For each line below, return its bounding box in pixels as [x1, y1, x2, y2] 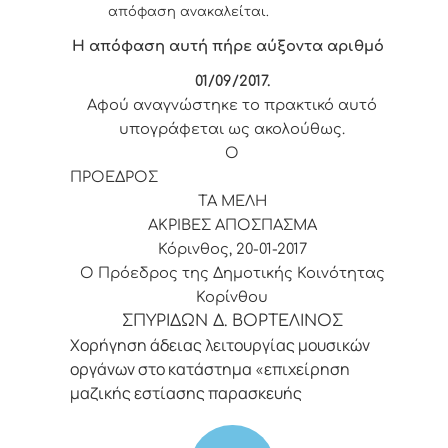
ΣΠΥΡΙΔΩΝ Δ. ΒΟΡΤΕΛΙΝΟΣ [121, 311, 343, 330]
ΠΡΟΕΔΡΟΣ [70, 168, 394, 185]
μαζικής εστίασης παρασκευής [70, 381, 302, 404]
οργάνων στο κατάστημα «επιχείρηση [70, 357, 350, 380]
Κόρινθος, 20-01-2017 [157, 240, 307, 257]
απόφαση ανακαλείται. [108, 4, 270, 19]
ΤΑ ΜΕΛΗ [197, 192, 267, 209]
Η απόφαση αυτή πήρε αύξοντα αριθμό [72, 37, 392, 54]
